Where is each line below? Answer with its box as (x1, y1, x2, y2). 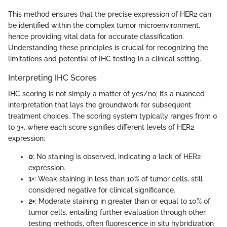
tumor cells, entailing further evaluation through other (28, 208, 206, 217)
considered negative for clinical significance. (28, 186, 175, 195)
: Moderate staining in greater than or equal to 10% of (35, 197, 210, 206)
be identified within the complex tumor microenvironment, (8, 21, 200, 30)
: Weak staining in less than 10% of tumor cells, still (34, 175, 203, 183)
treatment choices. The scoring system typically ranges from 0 (8, 112, 217, 121)
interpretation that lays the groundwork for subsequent (8, 101, 191, 109)
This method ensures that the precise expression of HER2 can (8, 10, 211, 19)
